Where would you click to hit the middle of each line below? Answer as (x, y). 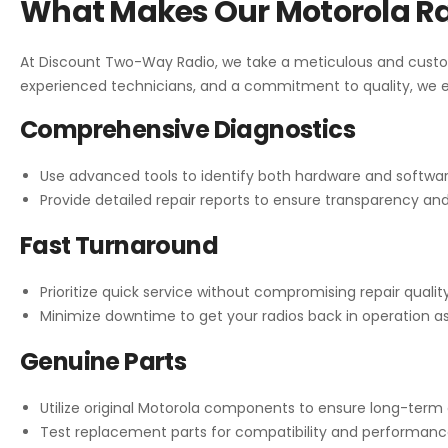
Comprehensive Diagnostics (187, 129)
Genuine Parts (103, 361)
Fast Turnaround (119, 245)
